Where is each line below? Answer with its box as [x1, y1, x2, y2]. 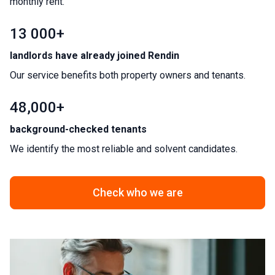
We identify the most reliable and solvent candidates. [10, 142, 238, 155]
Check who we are [92, 185, 183, 199]
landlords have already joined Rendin [10, 49, 179, 61]
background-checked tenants [10, 123, 147, 135]
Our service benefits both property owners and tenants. [10, 69, 246, 81]
